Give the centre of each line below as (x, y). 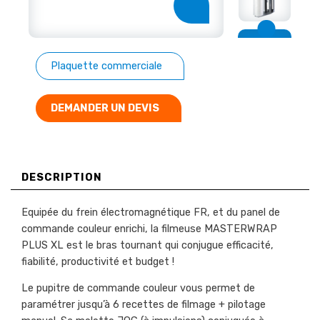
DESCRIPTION (62, 178)
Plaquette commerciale (106, 66)
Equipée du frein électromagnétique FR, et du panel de (151, 213)
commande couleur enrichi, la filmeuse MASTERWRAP (149, 229)
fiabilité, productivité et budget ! (98, 262)
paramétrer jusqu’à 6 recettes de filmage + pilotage (144, 305)
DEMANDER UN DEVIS (105, 109)
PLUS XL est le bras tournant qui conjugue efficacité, (147, 246)
